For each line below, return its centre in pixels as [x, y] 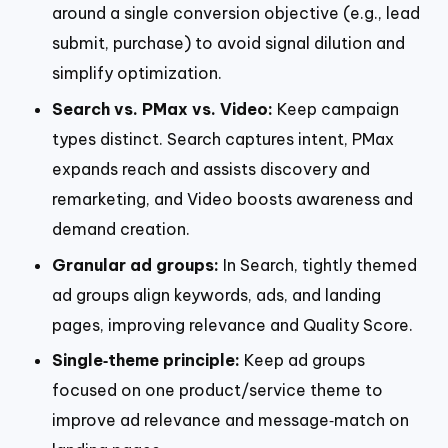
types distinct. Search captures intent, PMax [223, 138]
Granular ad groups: [135, 264]
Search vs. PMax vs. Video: [162, 108]
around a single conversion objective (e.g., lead [236, 13]
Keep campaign [336, 108]
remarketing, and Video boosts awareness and [232, 198]
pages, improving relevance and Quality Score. [232, 324]
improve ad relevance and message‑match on [230, 420]
